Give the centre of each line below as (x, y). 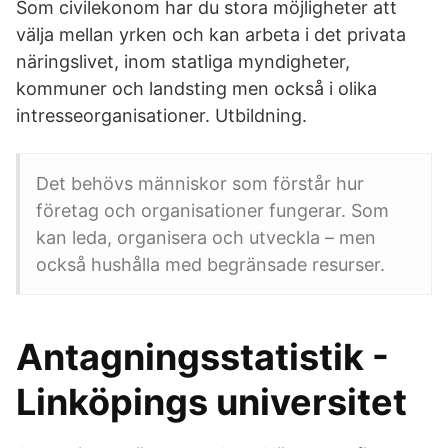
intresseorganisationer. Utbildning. (161, 115)
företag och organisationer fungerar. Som (212, 210)
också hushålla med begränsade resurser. (210, 264)
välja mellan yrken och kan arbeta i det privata (211, 34)
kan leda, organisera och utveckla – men (206, 237)
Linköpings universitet (211, 402)
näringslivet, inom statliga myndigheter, (183, 61)
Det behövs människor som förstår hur (200, 183)
